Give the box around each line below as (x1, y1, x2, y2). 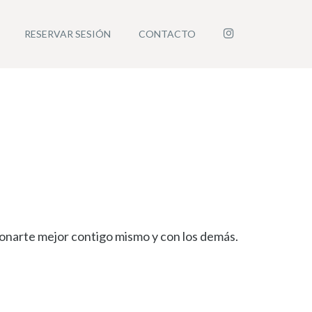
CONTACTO (139, 28, 196, 40)
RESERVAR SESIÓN (24, 28, 111, 40)
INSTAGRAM (233, 27, 292, 39)
